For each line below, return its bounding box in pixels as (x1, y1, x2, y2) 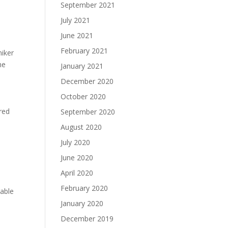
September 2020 (61, 107, 116, 117)
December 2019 (61, 214, 114, 223)
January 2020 (61, 198, 104, 208)
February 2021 (61, 46, 108, 55)
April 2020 (61, 168, 94, 178)
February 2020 (61, 183, 108, 193)
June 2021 (61, 31, 94, 40)
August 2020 (61, 122, 102, 132)
